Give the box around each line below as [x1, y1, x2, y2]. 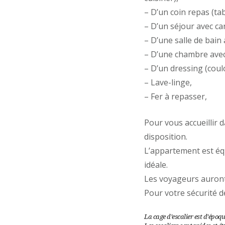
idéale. [144, 159, 168, 171]
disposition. [144, 131, 187, 143]
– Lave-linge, [144, 77, 192, 88]
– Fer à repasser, [144, 91, 207, 102]
